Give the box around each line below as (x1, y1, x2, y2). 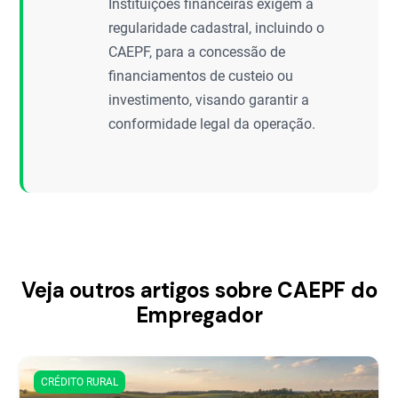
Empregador (135, 301, 263, 329)
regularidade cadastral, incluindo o (108, 20, 325, 36)
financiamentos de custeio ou (108, 68, 294, 84)
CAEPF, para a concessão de (108, 44, 286, 60)
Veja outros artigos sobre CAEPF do (20, 276, 378, 304)
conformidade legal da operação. (108, 115, 316, 132)
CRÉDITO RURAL (41, 376, 119, 388)
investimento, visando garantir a (108, 92, 310, 108)
